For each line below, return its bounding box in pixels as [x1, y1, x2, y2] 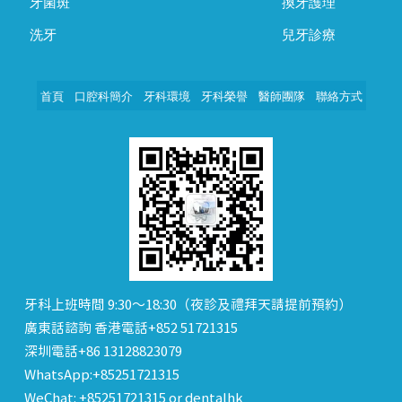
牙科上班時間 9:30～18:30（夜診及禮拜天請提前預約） [24, 298, 353, 314]
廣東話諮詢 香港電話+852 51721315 [24, 321, 239, 337]
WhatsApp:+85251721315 [24, 368, 180, 384]
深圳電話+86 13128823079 [24, 345, 183, 361]
